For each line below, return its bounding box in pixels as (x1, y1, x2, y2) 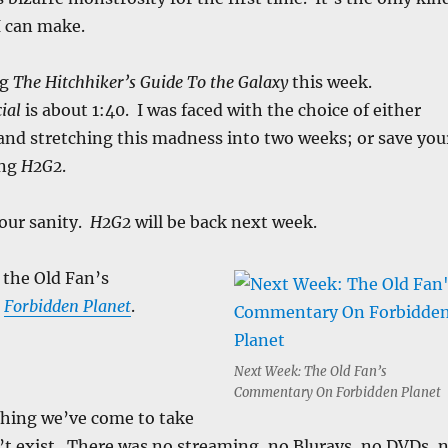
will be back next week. (130, 211, 317, 232)
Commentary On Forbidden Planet (233, 383, 441, 401)
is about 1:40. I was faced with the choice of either (20, 99, 421, 120)
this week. (287, 71, 372, 92)
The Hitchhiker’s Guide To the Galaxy (12, 71, 288, 92)
